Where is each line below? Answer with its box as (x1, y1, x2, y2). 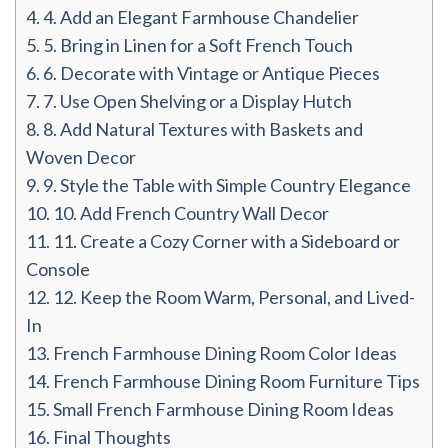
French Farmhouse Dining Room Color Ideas (50, 342, 397, 365)
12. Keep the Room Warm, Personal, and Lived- (50, 286, 415, 309)
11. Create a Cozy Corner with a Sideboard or (50, 230, 400, 253)
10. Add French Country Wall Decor (50, 202, 329, 225)
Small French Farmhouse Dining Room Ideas (50, 398, 394, 421)
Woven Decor (26, 146, 136, 169)
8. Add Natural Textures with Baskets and (40, 118, 363, 141)
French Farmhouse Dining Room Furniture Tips (50, 370, 420, 393)
